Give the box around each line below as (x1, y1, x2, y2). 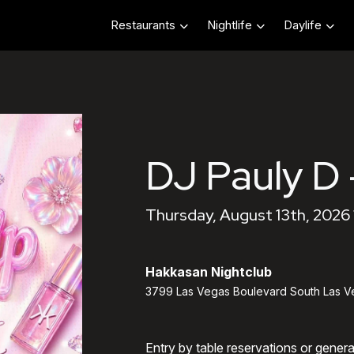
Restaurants (111, 17, 175, 33)
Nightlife (207, 17, 252, 33)
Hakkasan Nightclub (145, 264, 272, 280)
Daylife (284, 17, 322, 33)
